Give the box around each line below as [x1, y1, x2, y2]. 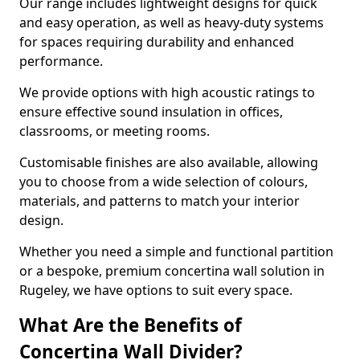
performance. [19, 52, 106, 70]
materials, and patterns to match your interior [19, 192, 300, 210]
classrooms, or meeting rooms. [19, 122, 213, 140]
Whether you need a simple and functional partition [19, 243, 333, 260]
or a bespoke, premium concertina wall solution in [19, 262, 325, 280]
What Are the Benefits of [19, 313, 242, 337]
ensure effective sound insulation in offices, [19, 103, 283, 121]
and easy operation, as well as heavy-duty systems [19, 14, 324, 31]
